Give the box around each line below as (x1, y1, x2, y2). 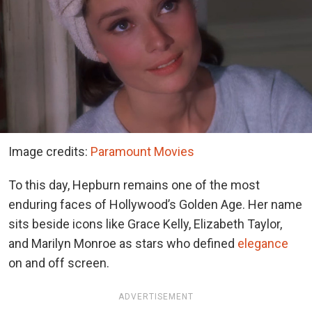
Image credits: (8, 144, 91, 159)
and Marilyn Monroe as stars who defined (8, 236, 237, 251)
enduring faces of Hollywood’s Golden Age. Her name (8, 197, 302, 212)
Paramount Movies (91, 144, 194, 159)
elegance (237, 236, 288, 251)
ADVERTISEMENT (118, 292, 194, 302)
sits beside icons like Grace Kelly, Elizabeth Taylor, (8, 217, 282, 232)
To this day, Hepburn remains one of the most (8, 178, 260, 193)
